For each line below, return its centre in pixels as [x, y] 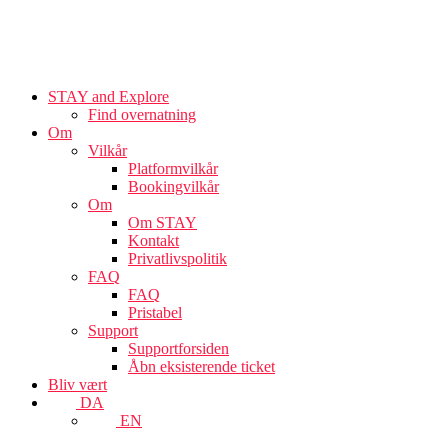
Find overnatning [142, 114]
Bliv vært [77, 384]
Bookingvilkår [173, 186]
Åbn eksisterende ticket [201, 366]
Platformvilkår [173, 168]
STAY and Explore [108, 96]
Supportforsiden [178, 348]
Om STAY [162, 222]
